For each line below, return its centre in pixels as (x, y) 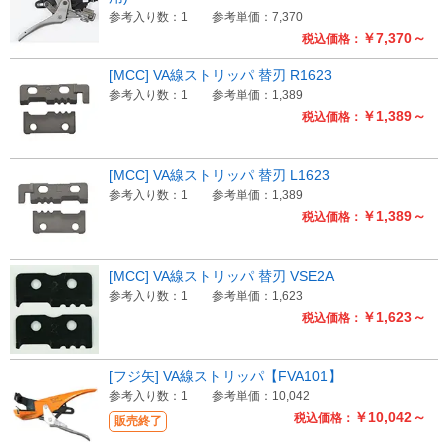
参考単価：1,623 (257, 295)
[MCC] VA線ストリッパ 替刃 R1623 (220, 75)
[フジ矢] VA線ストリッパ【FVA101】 (225, 375)
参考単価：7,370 (257, 17)
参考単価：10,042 (260, 395)
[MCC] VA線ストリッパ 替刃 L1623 (219, 175)
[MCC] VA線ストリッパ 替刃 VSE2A (221, 275)
